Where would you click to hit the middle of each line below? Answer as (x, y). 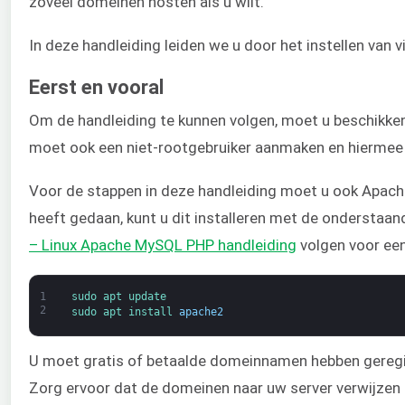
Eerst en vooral (96, 87)
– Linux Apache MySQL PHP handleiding (163, 245)
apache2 (201, 312)
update (147, 297)
